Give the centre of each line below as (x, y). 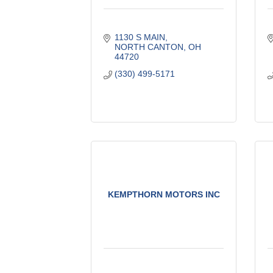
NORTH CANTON (149, 47)
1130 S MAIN (140, 37)
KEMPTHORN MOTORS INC (164, 194)
